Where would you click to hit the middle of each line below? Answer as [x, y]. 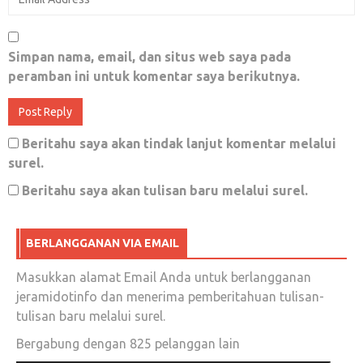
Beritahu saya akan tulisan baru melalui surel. [165, 190]
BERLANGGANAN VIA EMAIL [102, 243]
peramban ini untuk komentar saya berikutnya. [154, 76]
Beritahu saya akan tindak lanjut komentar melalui [179, 143]
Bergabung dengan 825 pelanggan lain [128, 343]
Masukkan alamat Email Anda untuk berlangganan [164, 277]
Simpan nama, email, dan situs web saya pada [149, 56]
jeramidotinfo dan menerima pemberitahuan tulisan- [170, 296]
